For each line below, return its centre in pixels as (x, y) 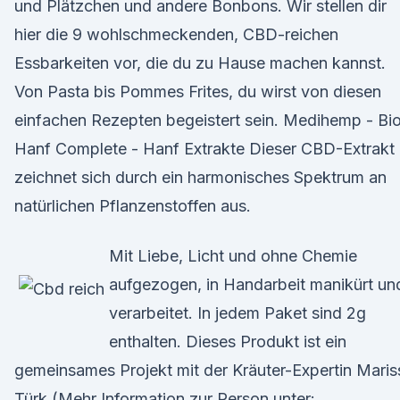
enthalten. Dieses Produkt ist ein (228, 342)
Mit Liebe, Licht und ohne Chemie (233, 256)
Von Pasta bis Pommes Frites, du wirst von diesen (198, 92)
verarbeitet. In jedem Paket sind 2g (237, 313)
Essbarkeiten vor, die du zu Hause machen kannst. (200, 63)
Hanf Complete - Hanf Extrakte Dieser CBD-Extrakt (204, 149)
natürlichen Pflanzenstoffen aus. (133, 206)
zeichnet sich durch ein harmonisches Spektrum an (200, 177)
